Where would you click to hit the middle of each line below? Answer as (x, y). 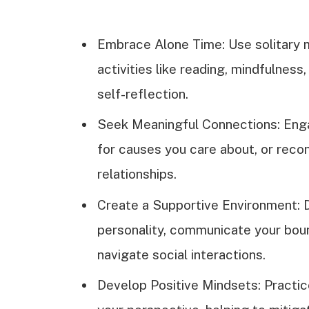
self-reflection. (143, 93)
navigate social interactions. (181, 254)
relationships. (137, 174)
